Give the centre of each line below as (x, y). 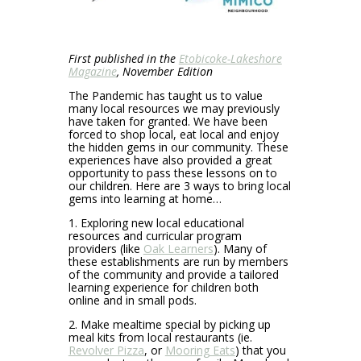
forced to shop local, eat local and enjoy (173, 134)
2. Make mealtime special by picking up (169, 324)
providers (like (106, 248)
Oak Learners (178, 248)
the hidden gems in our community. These (178, 147)
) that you (260, 350)
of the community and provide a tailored (173, 274)
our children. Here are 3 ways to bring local (179, 185)
